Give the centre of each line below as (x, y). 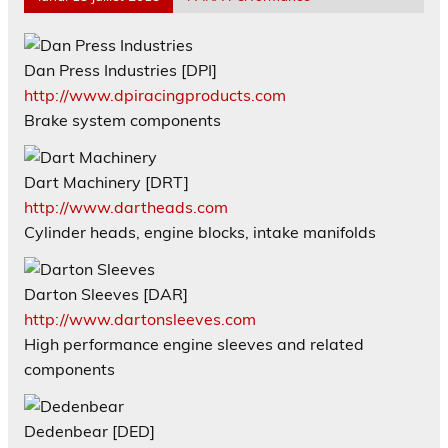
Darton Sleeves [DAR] (106, 293)
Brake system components (122, 119)
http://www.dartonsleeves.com (140, 318)
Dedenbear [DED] (89, 430)
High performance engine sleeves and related (194, 343)
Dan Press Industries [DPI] (120, 69)
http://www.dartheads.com (126, 206)
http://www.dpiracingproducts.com (155, 94)
